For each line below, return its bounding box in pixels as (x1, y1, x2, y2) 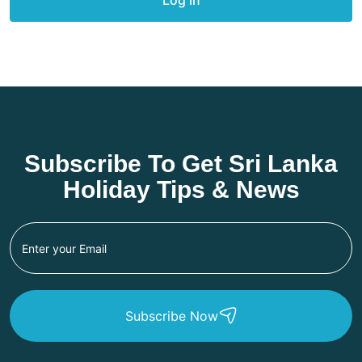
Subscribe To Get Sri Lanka (24, 150, 338, 178)
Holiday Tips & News (62, 176, 300, 204)
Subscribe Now (124, 307, 218, 324)
